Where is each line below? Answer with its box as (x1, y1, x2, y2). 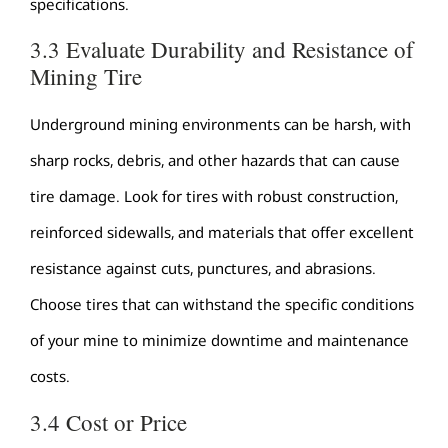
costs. (30, 366, 70, 387)
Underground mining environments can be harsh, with (30, 114, 411, 135)
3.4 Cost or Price (30, 406, 187, 437)
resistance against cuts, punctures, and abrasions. (30, 258, 376, 279)
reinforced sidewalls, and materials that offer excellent (30, 222, 414, 243)
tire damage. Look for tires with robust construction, (30, 186, 398, 207)
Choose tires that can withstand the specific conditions (30, 294, 414, 315)
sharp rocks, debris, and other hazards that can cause (30, 150, 400, 171)
